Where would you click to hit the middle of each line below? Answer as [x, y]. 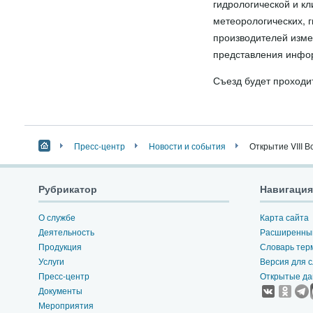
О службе [57, 217]
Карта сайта [285, 217]
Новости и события [187, 146]
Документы [60, 290]
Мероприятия [66, 305]
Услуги [51, 261]
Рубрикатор [67, 189]
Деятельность [66, 232]
